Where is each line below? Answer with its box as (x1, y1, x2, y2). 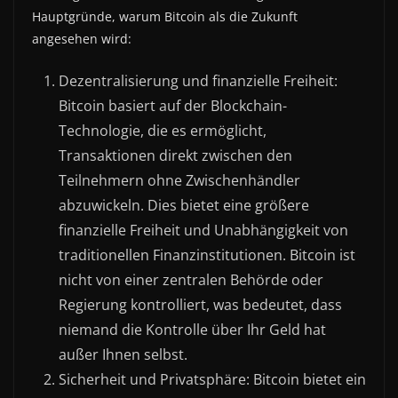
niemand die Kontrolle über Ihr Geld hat (59, 319, 326, 339)
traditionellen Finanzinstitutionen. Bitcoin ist (59, 244, 355, 265)
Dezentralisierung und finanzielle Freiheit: (59, 70, 338, 91)
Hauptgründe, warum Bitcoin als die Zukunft (32, 7, 298, 25)
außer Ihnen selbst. (59, 344, 187, 364)
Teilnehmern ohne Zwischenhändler (59, 170, 300, 190)
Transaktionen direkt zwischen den (59, 145, 292, 165)
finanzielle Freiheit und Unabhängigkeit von (59, 219, 348, 240)
